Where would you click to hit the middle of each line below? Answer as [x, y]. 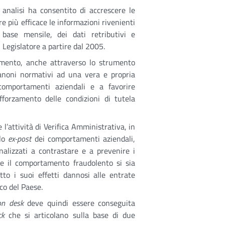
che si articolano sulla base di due [70, 215]
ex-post [20, 139]
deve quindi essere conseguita [79, 203]
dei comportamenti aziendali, [83, 139]
